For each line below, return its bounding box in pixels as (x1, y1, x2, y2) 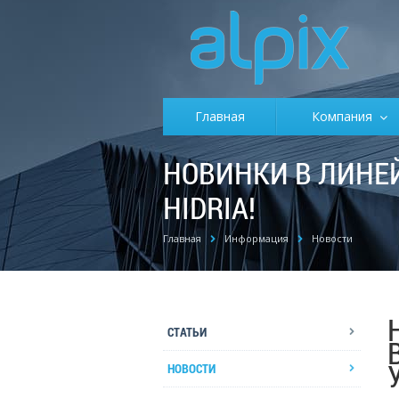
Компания (312, 108, 379, 125)
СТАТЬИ (167, 323, 207, 340)
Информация (224, 232, 289, 245)
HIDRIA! (163, 187, 256, 227)
